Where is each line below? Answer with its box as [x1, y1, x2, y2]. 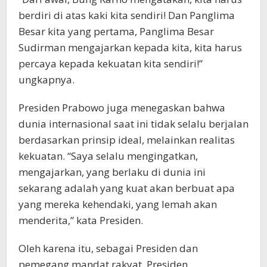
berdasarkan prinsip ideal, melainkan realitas [18, 133, 235, 147]
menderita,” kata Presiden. [18, 213, 143, 228]
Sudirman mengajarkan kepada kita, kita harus [18, 41, 242, 55]
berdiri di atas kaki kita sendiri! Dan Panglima [18, 8, 235, 23]
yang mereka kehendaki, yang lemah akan [18, 197, 217, 212]
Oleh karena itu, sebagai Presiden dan [18, 241, 198, 256]
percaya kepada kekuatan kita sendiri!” [18, 57, 203, 71]
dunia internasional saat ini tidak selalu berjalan [18, 117, 249, 131]
